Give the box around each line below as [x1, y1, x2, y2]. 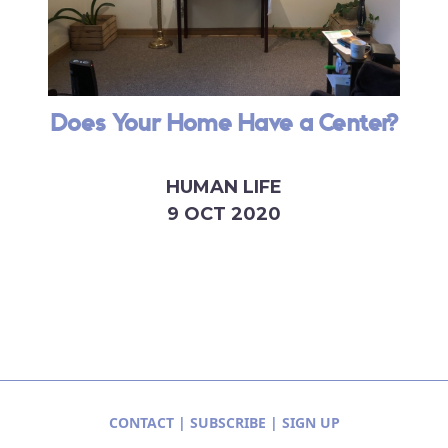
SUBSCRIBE [189, 413, 266, 433]
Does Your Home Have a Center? [50, 111, 398, 138]
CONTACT [108, 413, 174, 433]
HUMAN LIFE [166, 175, 282, 198]
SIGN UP [281, 413, 340, 433]
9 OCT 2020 [167, 202, 281, 225]
